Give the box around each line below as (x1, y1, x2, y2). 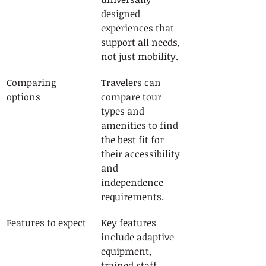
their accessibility (101, 147, 182, 160)
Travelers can (101, 76, 163, 89)
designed (101, 7, 142, 20)
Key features (101, 216, 159, 229)
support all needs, (101, 36, 182, 49)
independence (101, 176, 166, 189)
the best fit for (101, 133, 166, 146)
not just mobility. (101, 50, 178, 63)
